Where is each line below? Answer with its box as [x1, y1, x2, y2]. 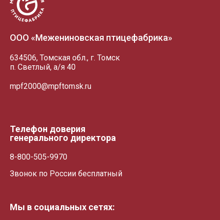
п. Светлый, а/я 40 [10, 62, 76, 72]
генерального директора [10, 133, 116, 143]
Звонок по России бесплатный [10, 169, 122, 178]
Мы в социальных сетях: [10, 202, 115, 212]
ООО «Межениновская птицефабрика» [10, 32, 172, 43]
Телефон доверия [10, 124, 85, 134]
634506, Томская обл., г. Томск [10, 53, 120, 62]
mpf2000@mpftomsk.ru [10, 82, 91, 91]
